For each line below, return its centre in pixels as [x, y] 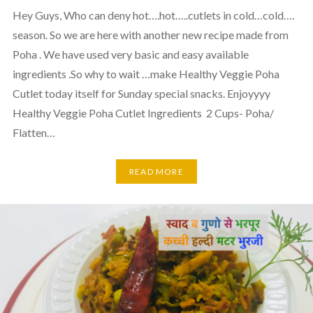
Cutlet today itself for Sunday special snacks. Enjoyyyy [141, 93]
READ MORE [156, 172]
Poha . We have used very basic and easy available [130, 54]
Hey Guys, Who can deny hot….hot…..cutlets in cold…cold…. [153, 15]
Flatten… [34, 132]
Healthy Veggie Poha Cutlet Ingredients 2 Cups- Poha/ [143, 112]
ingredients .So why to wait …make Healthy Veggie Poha [146, 73]
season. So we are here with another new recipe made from [150, 34]
